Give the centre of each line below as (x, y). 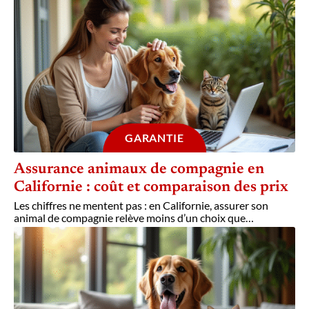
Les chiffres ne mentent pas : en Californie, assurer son (141, 206)
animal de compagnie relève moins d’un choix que (130, 218)
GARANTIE (154, 138)
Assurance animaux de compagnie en (139, 170)
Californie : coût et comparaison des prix (151, 188)
